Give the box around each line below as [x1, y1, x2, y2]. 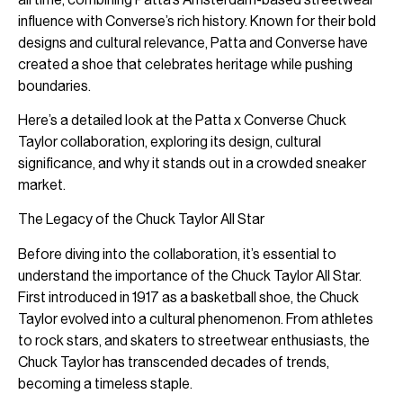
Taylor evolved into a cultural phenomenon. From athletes [18, 309, 373, 327]
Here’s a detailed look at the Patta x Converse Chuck [18, 112, 346, 129]
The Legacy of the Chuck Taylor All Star [18, 210, 264, 228]
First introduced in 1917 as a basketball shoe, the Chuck [18, 288, 359, 306]
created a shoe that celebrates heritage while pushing [18, 55, 353, 73]
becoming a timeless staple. [18, 374, 193, 392]
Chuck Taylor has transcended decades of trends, [18, 353, 329, 371]
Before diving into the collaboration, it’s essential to [18, 245, 336, 263]
